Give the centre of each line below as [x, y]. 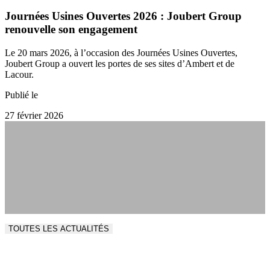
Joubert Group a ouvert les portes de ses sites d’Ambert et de [120, 63]
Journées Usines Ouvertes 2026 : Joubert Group [123, 16]
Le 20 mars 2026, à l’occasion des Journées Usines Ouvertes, [121, 52]
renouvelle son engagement [71, 30]
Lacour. [19, 74]
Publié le [21, 95]
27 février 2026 [34, 115]
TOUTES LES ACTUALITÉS [59, 228]
